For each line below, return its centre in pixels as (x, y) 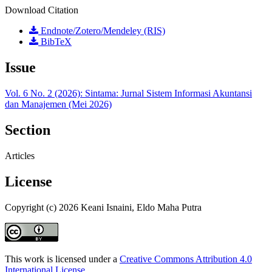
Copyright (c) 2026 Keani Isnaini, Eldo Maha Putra (103, 207)
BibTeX (55, 42)
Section (28, 130)
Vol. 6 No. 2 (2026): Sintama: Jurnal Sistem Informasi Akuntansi (128, 93)
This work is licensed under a (62, 259)
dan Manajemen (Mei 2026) (58, 104)
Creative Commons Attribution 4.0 (186, 259)
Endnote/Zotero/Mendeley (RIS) (102, 31)
